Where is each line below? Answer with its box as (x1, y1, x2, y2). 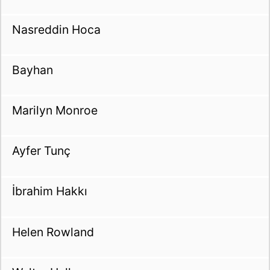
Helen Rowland (11, 224, 94, 239)
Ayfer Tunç (11, 143, 71, 159)
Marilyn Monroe (11, 102, 98, 118)
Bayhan (11, 62, 53, 77)
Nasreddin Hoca (11, 22, 101, 37)
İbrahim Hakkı (11, 184, 87, 199)
